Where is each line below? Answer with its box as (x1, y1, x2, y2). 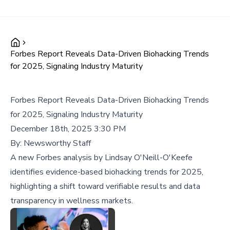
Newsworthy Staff (24, 138, 91, 149)
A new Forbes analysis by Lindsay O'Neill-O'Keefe (10, 152, 193, 163)
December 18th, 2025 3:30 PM (10, 123, 126, 135)
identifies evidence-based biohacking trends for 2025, (10, 166, 203, 178)
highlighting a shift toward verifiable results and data (10, 181, 200, 192)
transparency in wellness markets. (10, 195, 133, 206)
